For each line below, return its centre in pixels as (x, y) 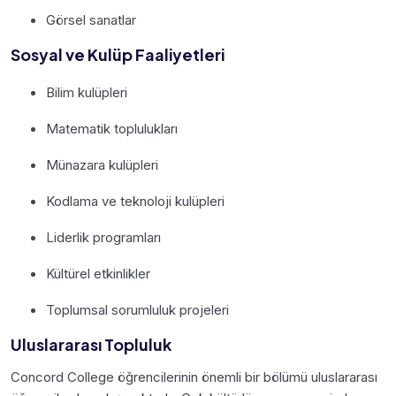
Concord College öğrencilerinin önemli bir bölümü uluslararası (194, 377)
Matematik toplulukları (112, 128)
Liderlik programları (103, 237)
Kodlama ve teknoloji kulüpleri (135, 201)
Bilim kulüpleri (87, 92)
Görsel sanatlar (91, 19)
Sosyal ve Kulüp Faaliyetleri (118, 54)
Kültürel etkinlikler (98, 273)
